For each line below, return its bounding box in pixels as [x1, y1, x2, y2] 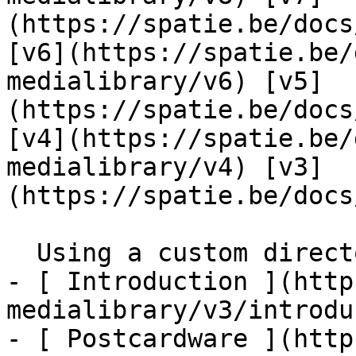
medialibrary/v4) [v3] [6, 153, 323, 181]
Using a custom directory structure [6, 238, 37, 267]
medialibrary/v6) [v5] [6, 67, 323, 95]
